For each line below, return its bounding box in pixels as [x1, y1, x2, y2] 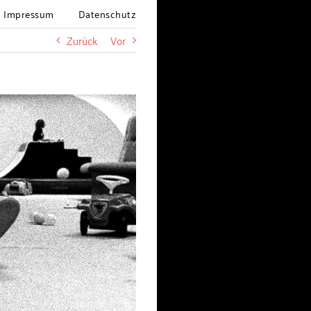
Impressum [3, 5, 54, 22]
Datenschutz [78, 5, 136, 22]
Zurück [67, 31, 97, 50]
